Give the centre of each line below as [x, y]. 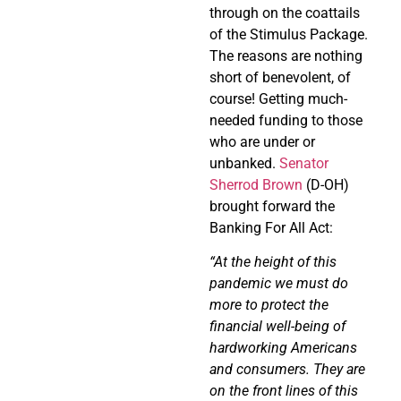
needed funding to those [286, 120]
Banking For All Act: [271, 227]
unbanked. [244, 163]
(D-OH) [326, 184]
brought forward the [272, 206]
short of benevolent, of [280, 77]
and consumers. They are [287, 369]
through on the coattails [285, 13]
